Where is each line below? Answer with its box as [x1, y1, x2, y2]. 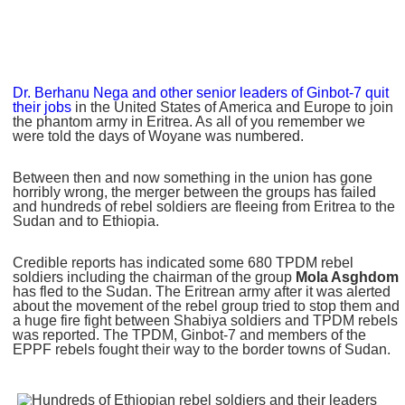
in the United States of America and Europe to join [71, 99, 394, 116]
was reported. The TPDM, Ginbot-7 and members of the [13, 327, 367, 344]
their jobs [13, 99, 72, 116]
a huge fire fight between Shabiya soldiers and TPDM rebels [13, 313, 399, 329]
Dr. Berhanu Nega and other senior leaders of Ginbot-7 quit [13, 85, 390, 101]
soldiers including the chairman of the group [13, 269, 297, 286]
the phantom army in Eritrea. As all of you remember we [13, 114, 366, 130]
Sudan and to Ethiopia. [13, 213, 160, 230]
